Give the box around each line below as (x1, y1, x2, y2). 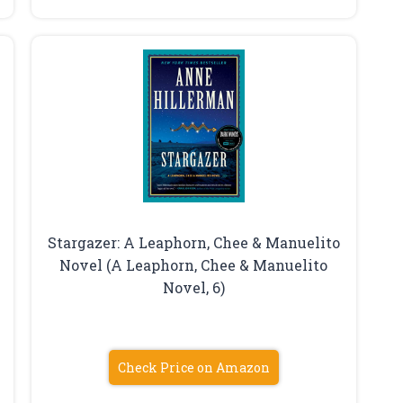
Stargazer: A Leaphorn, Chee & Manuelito (47, 232, 340, 252)
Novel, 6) (162, 277, 225, 297)
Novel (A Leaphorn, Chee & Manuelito (59, 255, 328, 274)
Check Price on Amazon (117, 358, 270, 376)
